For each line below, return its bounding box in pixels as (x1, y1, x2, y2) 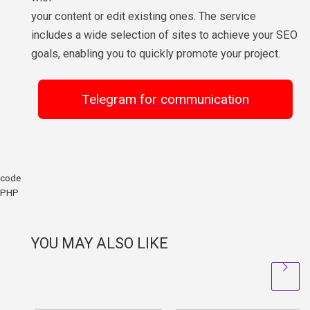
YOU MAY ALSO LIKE (31, 234, 168, 252)
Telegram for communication (82, 91, 249, 107)
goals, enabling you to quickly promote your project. (31, 47, 280, 61)
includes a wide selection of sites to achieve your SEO (31, 28, 298, 42)
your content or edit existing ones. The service (31, 10, 256, 24)
